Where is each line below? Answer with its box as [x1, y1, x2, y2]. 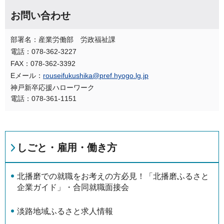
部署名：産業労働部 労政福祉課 [10, 35, 115, 44]
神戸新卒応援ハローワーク [10, 83, 94, 92]
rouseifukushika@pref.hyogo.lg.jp [43, 71, 148, 80]
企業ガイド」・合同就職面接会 [17, 182, 129, 191]
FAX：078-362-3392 [10, 59, 75, 68]
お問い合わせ [10, 10, 70, 21]
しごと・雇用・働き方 [17, 141, 117, 153]
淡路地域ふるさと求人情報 [17, 206, 113, 215]
